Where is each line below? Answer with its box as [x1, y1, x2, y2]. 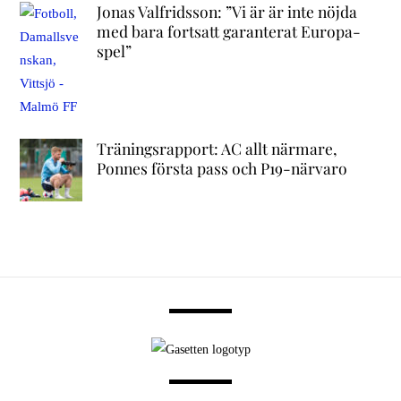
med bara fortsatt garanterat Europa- [96, 21, 361, 42]
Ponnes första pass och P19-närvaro [96, 157, 347, 178]
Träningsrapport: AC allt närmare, [96, 137, 337, 158]
